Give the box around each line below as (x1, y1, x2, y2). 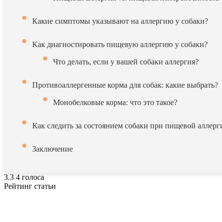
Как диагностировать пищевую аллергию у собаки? (32, 40, 208, 49)
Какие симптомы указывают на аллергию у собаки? (32, 17, 208, 25)
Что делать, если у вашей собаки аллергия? (53, 57, 199, 66)
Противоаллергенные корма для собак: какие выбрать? (32, 81, 218, 89)
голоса (22, 173, 44, 181)
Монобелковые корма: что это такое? (53, 98, 177, 107)
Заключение (32, 145, 73, 153)
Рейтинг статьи (4, 182, 56, 190)
